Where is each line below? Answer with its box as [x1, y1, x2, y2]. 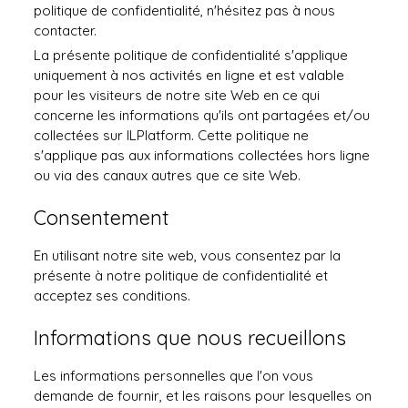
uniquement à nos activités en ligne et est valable [34, 66, 345, 84]
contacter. [34, 22, 97, 39]
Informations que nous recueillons [34, 325, 347, 350]
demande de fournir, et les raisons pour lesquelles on [34, 387, 372, 404]
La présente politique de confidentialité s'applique [34, 46, 349, 64]
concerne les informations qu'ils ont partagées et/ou [34, 107, 371, 124]
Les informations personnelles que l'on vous [34, 367, 314, 384]
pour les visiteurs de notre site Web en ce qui [34, 87, 321, 104]
